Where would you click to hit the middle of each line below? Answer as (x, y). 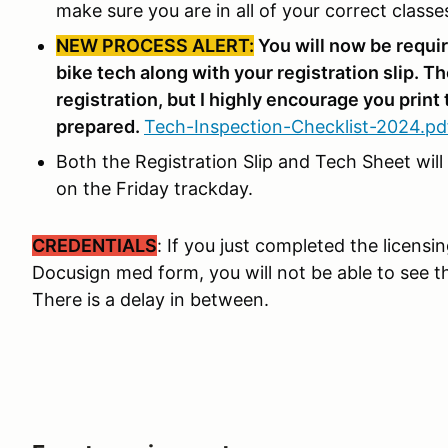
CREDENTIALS (94, 245)
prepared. (100, 126)
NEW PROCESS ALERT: (155, 45)
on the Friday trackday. (154, 188)
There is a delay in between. (153, 299)
